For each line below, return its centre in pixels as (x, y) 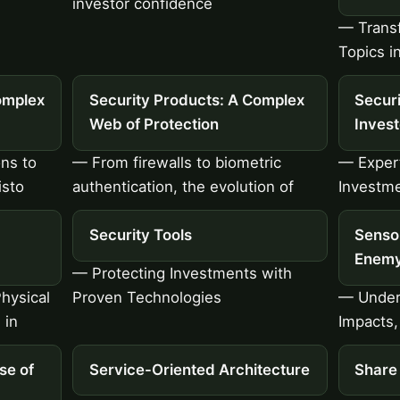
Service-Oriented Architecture (199, 370)
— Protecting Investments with (183, 273)
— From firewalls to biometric (177, 162)
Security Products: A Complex (196, 100)
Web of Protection (154, 125)
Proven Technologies (147, 297)
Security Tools (140, 235)
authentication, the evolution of (183, 186)
